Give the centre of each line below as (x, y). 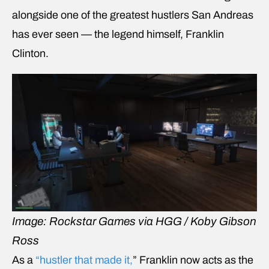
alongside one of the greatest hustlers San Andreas (133, 15)
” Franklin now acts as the (193, 260)
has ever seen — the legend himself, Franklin (118, 34)
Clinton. (30, 53)
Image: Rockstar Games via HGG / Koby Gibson (134, 221)
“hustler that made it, (84, 260)
